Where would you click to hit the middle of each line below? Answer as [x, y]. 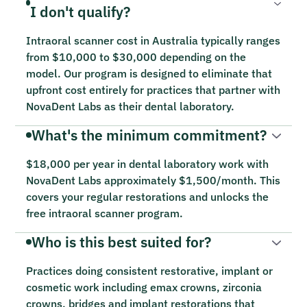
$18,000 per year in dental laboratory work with [148, 163]
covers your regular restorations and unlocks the [148, 196]
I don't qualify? [81, 12]
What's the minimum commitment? [149, 135]
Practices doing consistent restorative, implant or [150, 270]
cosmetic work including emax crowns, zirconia [144, 287]
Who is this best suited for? [122, 242]
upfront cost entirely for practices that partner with [153, 89]
